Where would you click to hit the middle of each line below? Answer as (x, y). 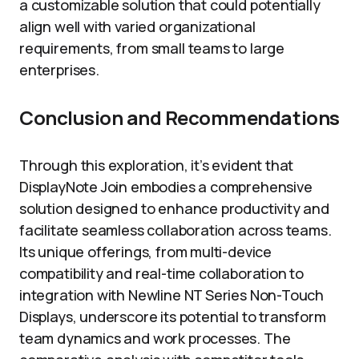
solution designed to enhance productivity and (174, 208)
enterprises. (59, 70)
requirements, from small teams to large (152, 48)
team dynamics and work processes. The (155, 338)
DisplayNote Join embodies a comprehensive (166, 187)
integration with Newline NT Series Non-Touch (172, 295)
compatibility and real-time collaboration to (162, 273)
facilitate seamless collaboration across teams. (175, 230)
